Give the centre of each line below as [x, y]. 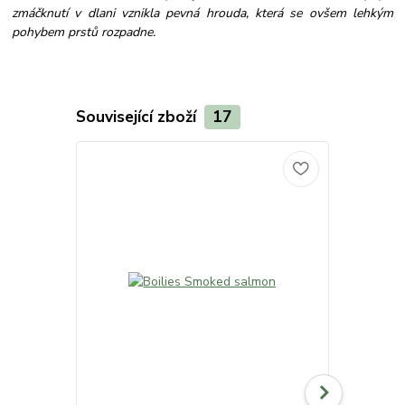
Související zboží [138, 117]
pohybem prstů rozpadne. [84, 33]
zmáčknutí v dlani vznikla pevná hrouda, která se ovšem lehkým [202, 14]
